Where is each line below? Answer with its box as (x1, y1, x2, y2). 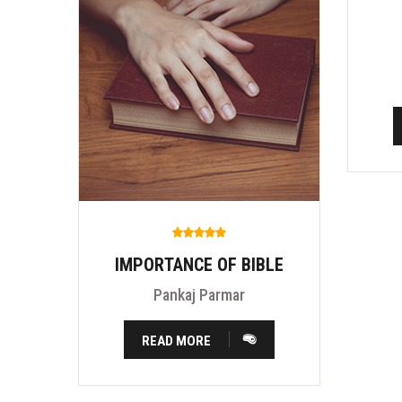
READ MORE (142, 332, 212, 349)
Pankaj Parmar (153, 284, 245, 304)
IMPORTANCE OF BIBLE (115, 253, 284, 275)
